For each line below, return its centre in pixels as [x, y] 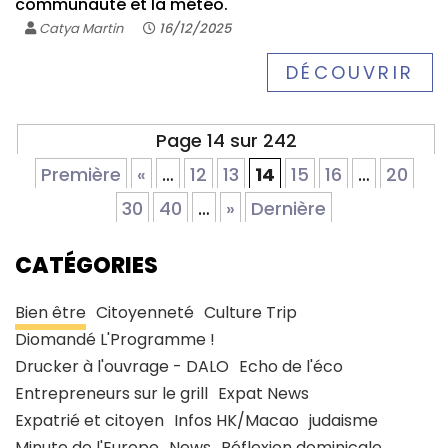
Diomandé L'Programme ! [115, 339]
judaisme [343, 420]
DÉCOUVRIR [350, 72]
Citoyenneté [145, 312]
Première [80, 174]
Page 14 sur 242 [226, 140]
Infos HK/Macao [236, 420]
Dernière [288, 208]
